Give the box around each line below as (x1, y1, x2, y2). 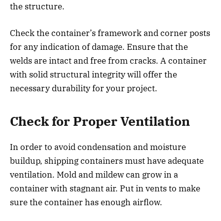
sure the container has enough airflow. (10, 197, 162, 208)
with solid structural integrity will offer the (10, 69, 177, 80)
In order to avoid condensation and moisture (10, 142, 186, 153)
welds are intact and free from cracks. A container (10, 55, 207, 66)
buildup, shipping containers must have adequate (10, 155, 204, 167)
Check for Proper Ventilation (10, 113, 190, 130)
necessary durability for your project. (10, 82, 157, 94)
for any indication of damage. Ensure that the (10, 41, 188, 52)
